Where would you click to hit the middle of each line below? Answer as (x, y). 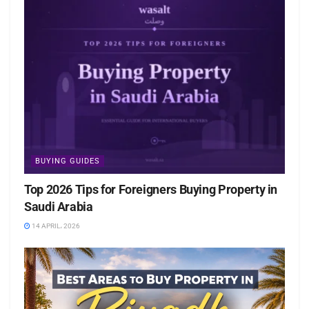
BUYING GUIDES (68, 161)
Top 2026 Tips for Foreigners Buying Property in (151, 189)
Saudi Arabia (59, 206)
